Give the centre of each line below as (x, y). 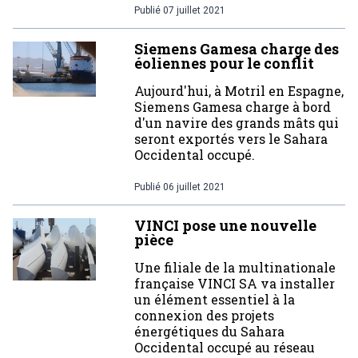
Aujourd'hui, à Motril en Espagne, (239, 91)
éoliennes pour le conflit (224, 63)
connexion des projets (204, 315)
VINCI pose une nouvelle (225, 225)
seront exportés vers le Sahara (231, 139)
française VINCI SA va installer (235, 283)
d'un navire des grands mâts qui (237, 123)
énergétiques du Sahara (209, 331)
